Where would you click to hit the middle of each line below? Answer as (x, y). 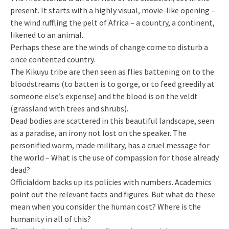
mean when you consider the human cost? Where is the (106, 206)
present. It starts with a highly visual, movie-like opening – (113, 10)
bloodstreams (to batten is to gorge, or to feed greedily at (112, 84)
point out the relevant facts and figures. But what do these (113, 194)
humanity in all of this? (51, 219)
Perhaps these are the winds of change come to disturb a (109, 47)
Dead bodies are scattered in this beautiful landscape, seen (112, 120)
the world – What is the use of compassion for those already (114, 157)
